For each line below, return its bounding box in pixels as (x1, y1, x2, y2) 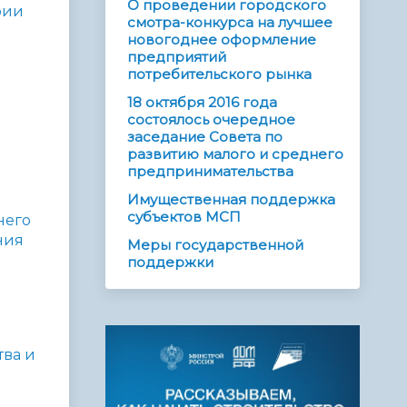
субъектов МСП (127, 208, 241, 226)
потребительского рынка (127, 65, 312, 84)
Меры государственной (127, 236, 303, 254)
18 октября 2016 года (127, 94, 277, 112)
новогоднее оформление (127, 31, 316, 49)
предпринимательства (127, 163, 293, 181)
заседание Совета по (127, 128, 283, 146)
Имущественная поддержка (127, 191, 335, 209)
